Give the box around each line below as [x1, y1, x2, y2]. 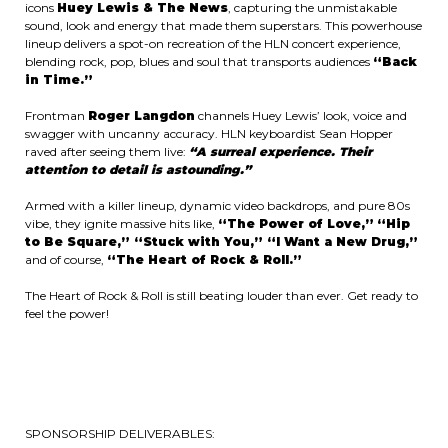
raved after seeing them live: [25, 144, 189, 159]
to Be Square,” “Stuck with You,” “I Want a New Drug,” [25, 234, 418, 249]
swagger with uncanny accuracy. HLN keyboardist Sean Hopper [25, 126, 393, 141]
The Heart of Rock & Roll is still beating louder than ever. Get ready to [25, 288, 418, 303]
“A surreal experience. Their [189, 144, 372, 159]
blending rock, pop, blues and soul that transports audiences [25, 54, 373, 69]
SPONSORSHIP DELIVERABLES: [25, 426, 215, 441]
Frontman [25, 108, 88, 123]
